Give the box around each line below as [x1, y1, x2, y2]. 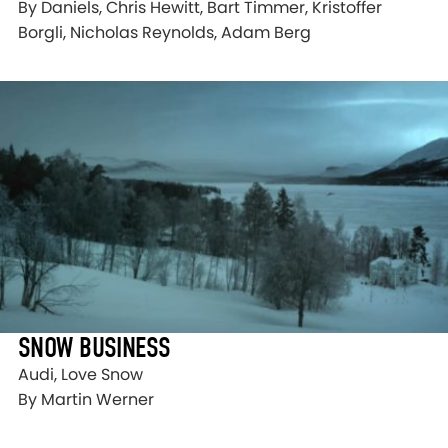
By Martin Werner [18, 387, 154, 411]
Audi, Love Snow [18, 362, 143, 386]
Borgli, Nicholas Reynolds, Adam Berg [18, 20, 311, 44]
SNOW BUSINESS [18, 330, 171, 364]
